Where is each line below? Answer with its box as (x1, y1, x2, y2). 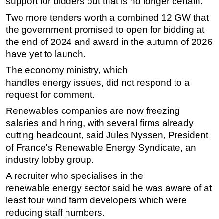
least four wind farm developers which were (6, 195, 187, 205)
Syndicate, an (138, 142, 196, 153)
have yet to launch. (6, 48, 86, 59)
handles (6, 77, 40, 88)
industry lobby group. (6, 154, 94, 165)
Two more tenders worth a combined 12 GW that (6, 12, 209, 22)
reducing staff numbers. (6, 207, 105, 218)
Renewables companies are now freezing (6, 105, 180, 116)
